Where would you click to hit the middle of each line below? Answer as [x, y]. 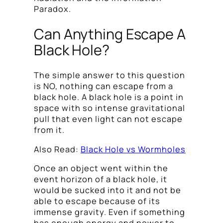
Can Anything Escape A [110, 34]
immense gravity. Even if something [110, 212]
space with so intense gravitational [110, 108]
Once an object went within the [101, 168]
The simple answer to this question [110, 75]
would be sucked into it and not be [108, 190]
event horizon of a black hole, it [101, 179]
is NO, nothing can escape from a [104, 86]
